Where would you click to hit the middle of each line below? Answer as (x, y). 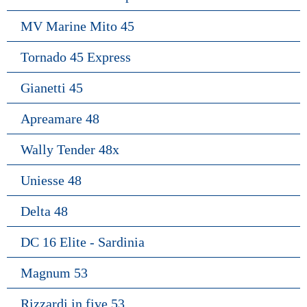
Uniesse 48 (51, 180)
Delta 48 (44, 211)
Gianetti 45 (52, 88)
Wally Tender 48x (70, 149)
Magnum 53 (54, 273)
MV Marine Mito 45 (77, 26)
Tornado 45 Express (76, 57)
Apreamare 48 (60, 119)
